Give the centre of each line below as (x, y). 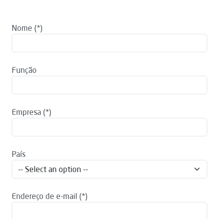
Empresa (26, 112)
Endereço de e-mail (44, 196)
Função (24, 70)
